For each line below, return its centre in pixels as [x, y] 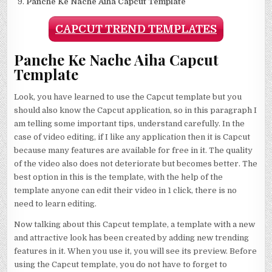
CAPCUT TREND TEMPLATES [136, 29]
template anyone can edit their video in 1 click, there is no [126, 190]
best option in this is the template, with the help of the [119, 177]
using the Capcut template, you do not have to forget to [121, 264]
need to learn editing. [56, 203]
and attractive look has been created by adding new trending [132, 237]
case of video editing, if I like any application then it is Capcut [132, 137]
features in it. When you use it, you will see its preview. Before [136, 251]
